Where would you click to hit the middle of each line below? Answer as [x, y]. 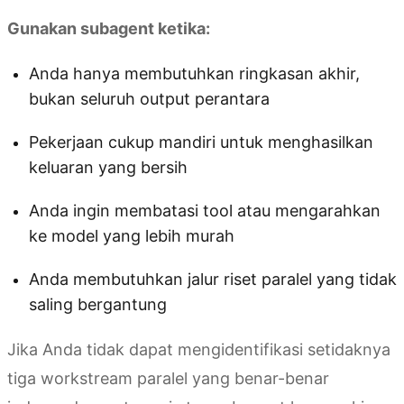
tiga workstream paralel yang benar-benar [168, 379]
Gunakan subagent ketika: [109, 29]
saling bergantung [98, 305]
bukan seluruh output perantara [149, 99]
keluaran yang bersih [108, 168]
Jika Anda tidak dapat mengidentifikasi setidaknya [199, 350]
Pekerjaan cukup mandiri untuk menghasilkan [201, 142]
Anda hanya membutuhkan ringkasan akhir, [194, 74]
